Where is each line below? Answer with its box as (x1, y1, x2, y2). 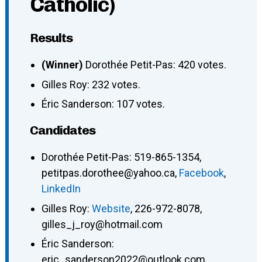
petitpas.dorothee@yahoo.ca (41, 167, 175, 180)
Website (91, 202, 130, 215)
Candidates (29, 123, 95, 138)
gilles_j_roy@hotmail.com (41, 218, 163, 230)
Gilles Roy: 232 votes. (41, 78, 140, 91)
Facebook (178, 167, 224, 180)
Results (29, 30, 73, 46)
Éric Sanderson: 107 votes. (41, 98, 165, 111)
